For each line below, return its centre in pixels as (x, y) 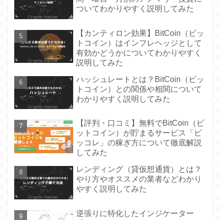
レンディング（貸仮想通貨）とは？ (139, 169)
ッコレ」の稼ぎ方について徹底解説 (139, 143)
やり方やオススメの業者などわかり (139, 179)
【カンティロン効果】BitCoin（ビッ (140, 33)
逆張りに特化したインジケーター (135, 213)
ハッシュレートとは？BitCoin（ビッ (140, 79)
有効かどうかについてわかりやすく (139, 53)
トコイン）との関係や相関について (139, 89)
